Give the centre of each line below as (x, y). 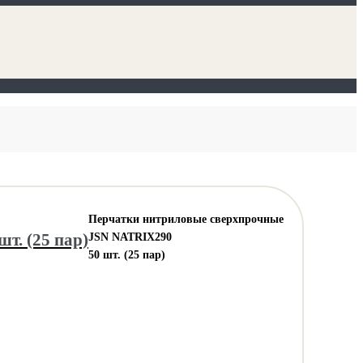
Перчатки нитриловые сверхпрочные (186, 219)
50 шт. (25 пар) (127, 255)
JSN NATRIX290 (130, 237)
